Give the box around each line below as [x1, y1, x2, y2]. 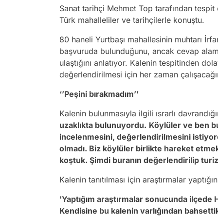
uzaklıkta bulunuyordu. [59, 120, 146, 130]
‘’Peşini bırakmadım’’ [59, 89, 139, 99]
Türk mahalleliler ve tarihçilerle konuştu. [59, 15, 204, 25]
